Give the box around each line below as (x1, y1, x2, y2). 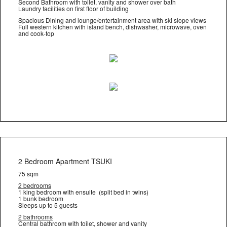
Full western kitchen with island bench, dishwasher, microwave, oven (18, 22, 207, 31)
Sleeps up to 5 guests (18, 201, 78, 209)
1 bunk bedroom (18, 194, 63, 203)
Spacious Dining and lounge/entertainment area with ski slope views (18, 16, 206, 24)
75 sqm (18, 169, 39, 178)
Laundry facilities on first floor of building (18, 4, 129, 13)
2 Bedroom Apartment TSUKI (18, 156, 112, 166)
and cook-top (18, 29, 54, 37)
